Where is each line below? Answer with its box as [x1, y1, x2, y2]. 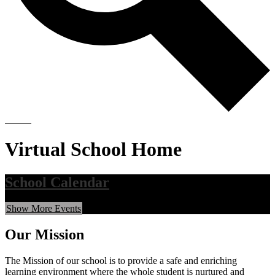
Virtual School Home [5, 138, 182, 161]
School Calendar [5, 174, 109, 190]
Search [5, 114, 31, 125]
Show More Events [6, 203, 81, 214]
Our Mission [5, 226, 84, 242]
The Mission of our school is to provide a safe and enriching [5, 255, 237, 266]
